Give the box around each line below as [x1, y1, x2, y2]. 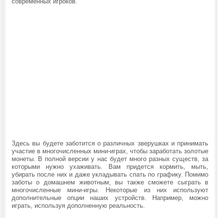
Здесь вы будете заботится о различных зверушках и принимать [11, 140, 209, 147]
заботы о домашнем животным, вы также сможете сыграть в [11, 179, 209, 186]
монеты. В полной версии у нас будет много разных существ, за [11, 155, 209, 163]
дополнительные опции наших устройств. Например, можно [11, 194, 209, 201]
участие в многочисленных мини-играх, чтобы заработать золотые [11, 147, 209, 155]
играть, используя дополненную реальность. [11, 202, 145, 209]
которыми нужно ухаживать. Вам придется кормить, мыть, [11, 163, 209, 170]
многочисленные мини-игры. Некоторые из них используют [11, 186, 209, 194]
